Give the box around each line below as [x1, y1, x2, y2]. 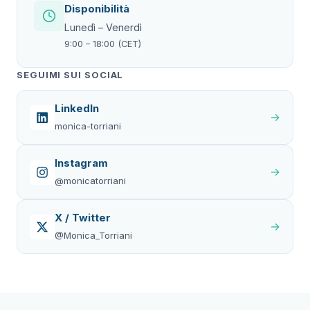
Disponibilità [64, 2, 129, 15]
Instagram [55, 156, 108, 170]
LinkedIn [55, 102, 99, 115]
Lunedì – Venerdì [64, 21, 142, 33]
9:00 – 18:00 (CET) [64, 39, 141, 49]
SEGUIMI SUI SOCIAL [17, 69, 124, 80]
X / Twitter [55, 211, 111, 224]
